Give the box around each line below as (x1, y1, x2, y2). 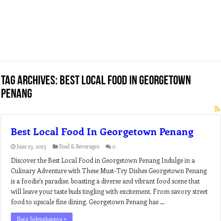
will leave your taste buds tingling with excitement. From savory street (11, 187, 208, 195)
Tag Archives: (1, 74, 60, 88)
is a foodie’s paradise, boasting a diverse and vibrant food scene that (11, 177, 200, 185)
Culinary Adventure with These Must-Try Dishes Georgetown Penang (11, 166, 207, 175)
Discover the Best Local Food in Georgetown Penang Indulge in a (11, 156, 195, 164)
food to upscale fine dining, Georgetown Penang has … (11, 197, 165, 206)
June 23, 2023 (17, 143, 47, 150)
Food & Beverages (59, 143, 100, 150)
